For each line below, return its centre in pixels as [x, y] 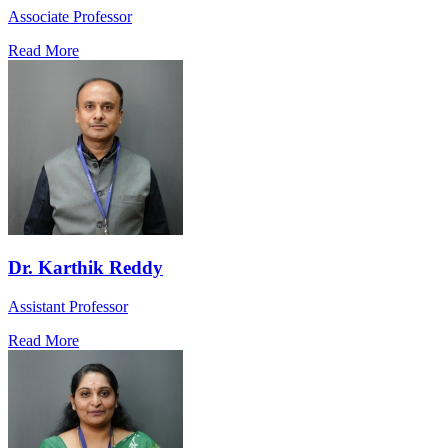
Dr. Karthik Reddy [85, 268]
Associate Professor [70, 16]
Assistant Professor [68, 307]
